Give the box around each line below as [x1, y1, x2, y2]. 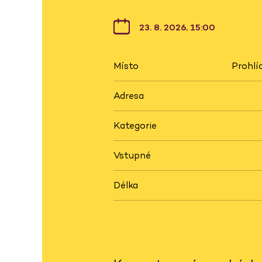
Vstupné [113, 149, 151, 162]
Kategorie [113, 119, 157, 132]
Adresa [113, 89, 144, 102]
